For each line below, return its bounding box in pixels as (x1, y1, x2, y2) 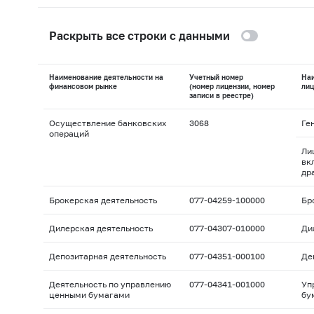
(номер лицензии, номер (189, 82, 275, 91)
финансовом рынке (48, 82, 117, 91)
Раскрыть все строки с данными (48, 29, 230, 43)
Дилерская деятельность (48, 223, 153, 234)
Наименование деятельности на (48, 73, 163, 82)
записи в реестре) (189, 91, 254, 100)
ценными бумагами (48, 289, 130, 301)
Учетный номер (189, 73, 243, 82)
